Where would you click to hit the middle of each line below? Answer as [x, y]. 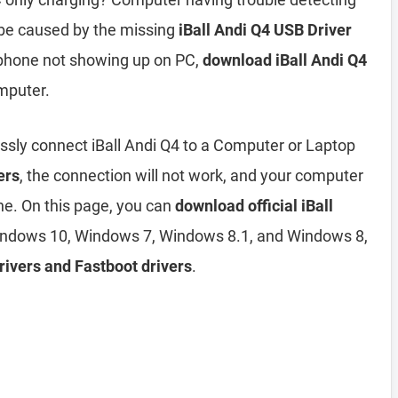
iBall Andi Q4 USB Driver [265, 30]
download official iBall [254, 206]
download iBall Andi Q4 [285, 60]
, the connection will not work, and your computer [191, 175]
